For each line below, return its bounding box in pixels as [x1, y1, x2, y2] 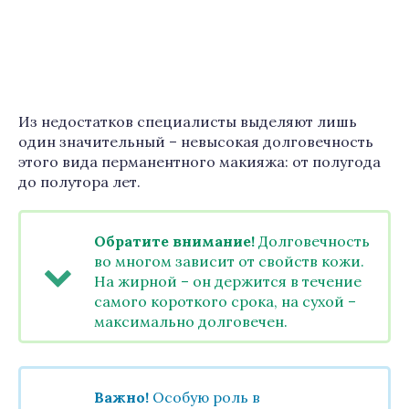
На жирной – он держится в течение [94, 272, 362, 290]
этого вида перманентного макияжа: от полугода [18, 152, 381, 171]
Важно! [94, 388, 149, 406]
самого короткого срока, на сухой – [94, 292, 356, 310]
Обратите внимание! [94, 232, 255, 250]
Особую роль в [149, 388, 260, 406]
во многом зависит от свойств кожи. [94, 252, 364, 270]
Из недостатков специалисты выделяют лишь [18, 112, 357, 131]
